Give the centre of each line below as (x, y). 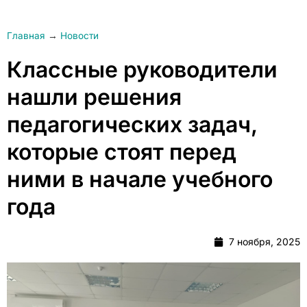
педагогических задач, (132, 124)
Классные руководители (142, 70)
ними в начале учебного (140, 179)
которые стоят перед (122, 152)
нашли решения (94, 97)
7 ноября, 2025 (265, 242)
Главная (26, 36)
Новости (79, 36)
